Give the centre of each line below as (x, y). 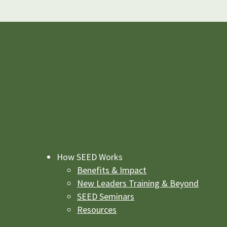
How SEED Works (90, 157)
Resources (97, 209)
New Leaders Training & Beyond (138, 183)
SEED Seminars (106, 196)
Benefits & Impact (112, 170)
